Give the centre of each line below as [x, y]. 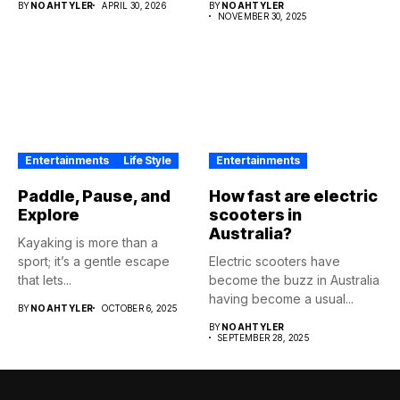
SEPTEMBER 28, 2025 [264, 338]
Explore [49, 215]
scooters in [255, 215]
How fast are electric [293, 196]
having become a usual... [281, 299]
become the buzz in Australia [294, 280]
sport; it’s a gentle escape [94, 262]
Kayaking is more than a [88, 243]
